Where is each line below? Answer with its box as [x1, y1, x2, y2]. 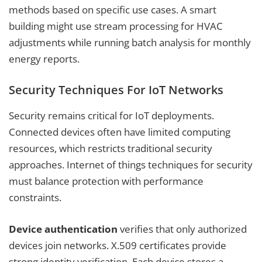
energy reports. [9, 51, 80, 65]
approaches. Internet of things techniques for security [9, 158, 253, 172]
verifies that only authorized [118, 222, 247, 236]
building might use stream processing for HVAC [9, 19, 223, 33]
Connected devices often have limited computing [9, 125, 230, 139]
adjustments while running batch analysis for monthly [9, 35, 251, 49]
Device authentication [9, 222, 118, 236]
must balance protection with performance [9, 174, 204, 188]
